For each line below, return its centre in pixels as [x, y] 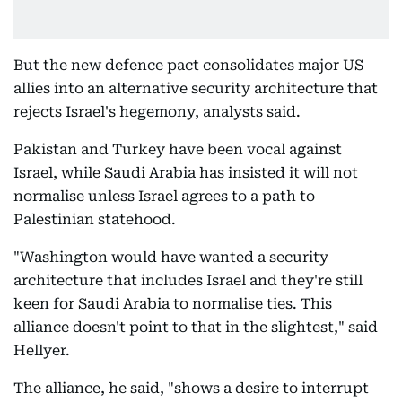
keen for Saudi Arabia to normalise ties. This [173, 304]
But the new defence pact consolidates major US [188, 65]
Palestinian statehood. [95, 219]
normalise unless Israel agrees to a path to [164, 196]
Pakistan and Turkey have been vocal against [178, 149]
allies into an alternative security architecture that [196, 88]
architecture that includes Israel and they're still [188, 280]
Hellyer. [42, 350]
